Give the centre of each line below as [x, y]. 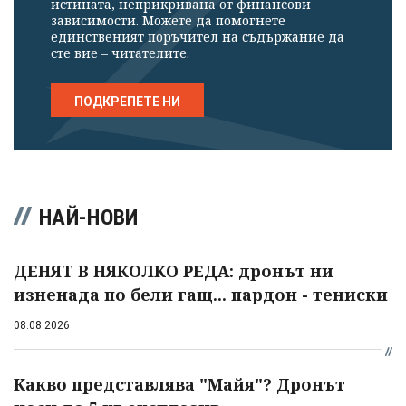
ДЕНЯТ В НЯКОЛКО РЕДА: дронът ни [174, 271]
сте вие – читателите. [120, 53]
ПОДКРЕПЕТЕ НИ [127, 102]
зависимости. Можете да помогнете [168, 21]
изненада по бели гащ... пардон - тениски [201, 295]
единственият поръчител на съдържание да [198, 37]
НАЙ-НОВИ [89, 218]
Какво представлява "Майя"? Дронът [179, 385]
